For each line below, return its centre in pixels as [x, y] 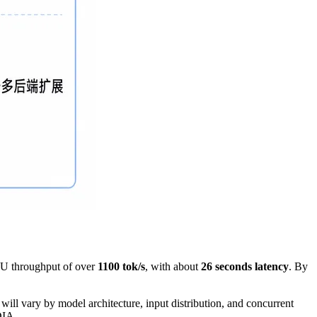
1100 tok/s [121, 267]
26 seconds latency [245, 267]
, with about [173, 267]
